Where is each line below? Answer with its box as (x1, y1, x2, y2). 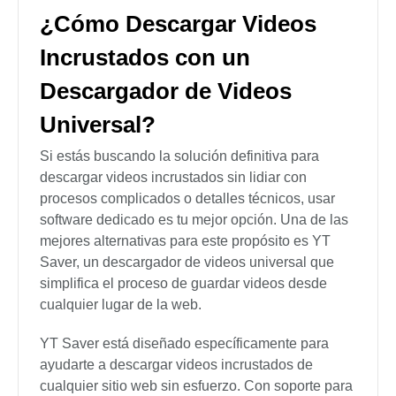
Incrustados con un (40, 45, 250, 71)
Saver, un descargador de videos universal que (40, 255, 334, 270)
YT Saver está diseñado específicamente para (40, 336, 329, 352)
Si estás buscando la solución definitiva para (40, 148, 319, 164)
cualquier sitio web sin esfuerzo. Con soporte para (40, 378, 353, 394)
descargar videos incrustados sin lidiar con (40, 170, 307, 186)
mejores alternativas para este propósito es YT (40, 233, 331, 249)
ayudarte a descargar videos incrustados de (40, 357, 313, 373)
